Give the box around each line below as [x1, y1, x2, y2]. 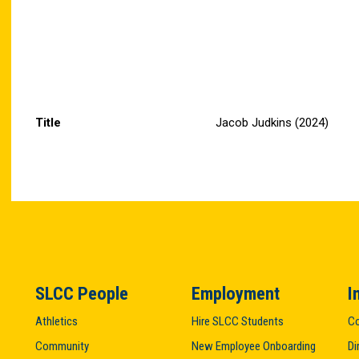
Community [35, 339, 89, 353]
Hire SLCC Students [192, 314, 284, 329]
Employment [192, 283, 280, 304]
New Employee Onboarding [192, 339, 316, 353]
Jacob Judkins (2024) [216, 115, 329, 130]
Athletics [35, 314, 78, 329]
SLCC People [35, 283, 128, 304]
